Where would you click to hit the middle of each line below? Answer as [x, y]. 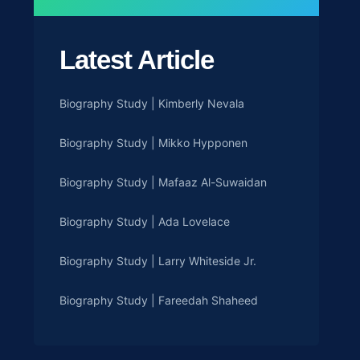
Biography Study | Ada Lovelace [145, 221]
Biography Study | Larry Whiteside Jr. [158, 261]
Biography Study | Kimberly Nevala [152, 103]
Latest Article [137, 60]
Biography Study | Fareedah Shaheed [159, 300]
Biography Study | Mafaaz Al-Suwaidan [163, 182]
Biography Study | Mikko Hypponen [153, 143]
